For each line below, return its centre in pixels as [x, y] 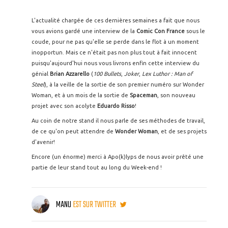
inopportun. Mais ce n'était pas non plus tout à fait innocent [114, 53]
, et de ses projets [182, 132]
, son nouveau [176, 95]
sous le [195, 31]
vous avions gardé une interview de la [84, 31]
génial [41, 74]
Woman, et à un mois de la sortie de [81, 95]
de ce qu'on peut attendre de [73, 132]
